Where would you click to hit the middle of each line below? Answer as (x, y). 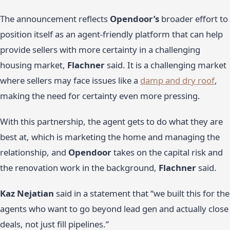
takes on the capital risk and (167, 152)
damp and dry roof (177, 81)
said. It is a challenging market (166, 65)
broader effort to (194, 19)
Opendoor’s (135, 19)
